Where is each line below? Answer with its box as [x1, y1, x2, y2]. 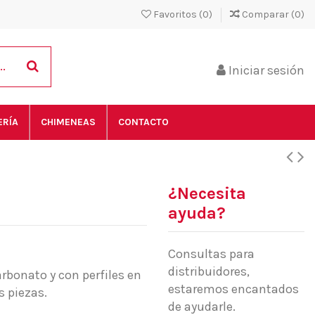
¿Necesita [168, 183, 246, 203]
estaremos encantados [168, 281, 299, 297]
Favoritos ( [151, 8, 202, 20]
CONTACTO [118, 115, 169, 128]
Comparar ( [242, 8, 295, 20]
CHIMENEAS [41, 115, 96, 128]
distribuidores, [168, 263, 250, 279]
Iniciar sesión [229, 62, 304, 78]
